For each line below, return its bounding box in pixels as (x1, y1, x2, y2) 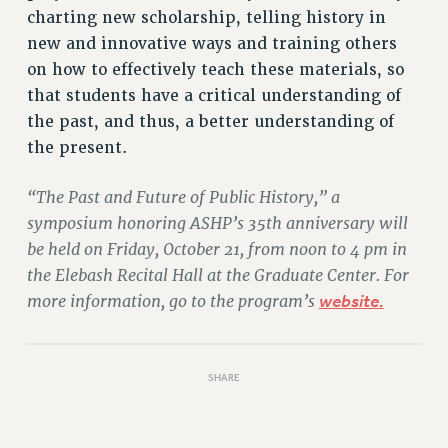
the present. (26, 138, 127, 159)
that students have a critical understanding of (26, 86, 401, 107)
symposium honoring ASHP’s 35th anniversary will (26, 212, 408, 234)
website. (318, 290, 384, 312)
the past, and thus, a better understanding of (26, 112, 394, 133)
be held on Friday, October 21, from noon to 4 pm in (26, 238, 407, 260)
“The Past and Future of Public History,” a (26, 186, 340, 208)
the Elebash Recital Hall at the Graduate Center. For (26, 264, 409, 286)
